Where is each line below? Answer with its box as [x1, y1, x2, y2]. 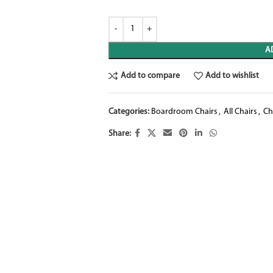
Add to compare [120, 71, 180, 80]
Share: [108, 129, 131, 138]
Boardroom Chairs [151, 107, 218, 116]
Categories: [108, 107, 149, 116]
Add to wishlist [205, 71, 260, 80]
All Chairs [223, 107, 257, 116]
